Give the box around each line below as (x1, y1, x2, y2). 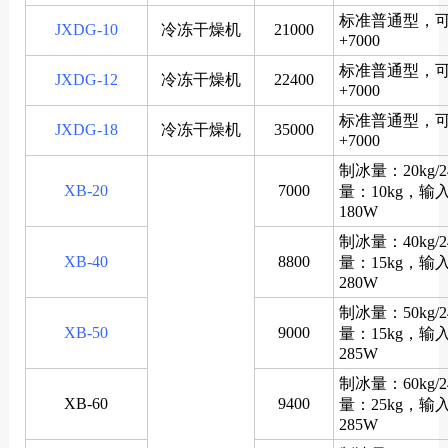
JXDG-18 (54, 120, 118, 138)
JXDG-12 (54, 70, 118, 88)
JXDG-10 (54, 20, 118, 38)
